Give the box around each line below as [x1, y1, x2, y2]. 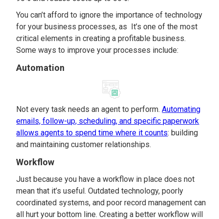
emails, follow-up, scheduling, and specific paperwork [16, 116, 199, 126]
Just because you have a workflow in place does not [16, 175, 195, 184]
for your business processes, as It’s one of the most [16, 22, 198, 31]
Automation [16, 63, 65, 73]
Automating [162, 105, 201, 114]
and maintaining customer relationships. [16, 140, 152, 149]
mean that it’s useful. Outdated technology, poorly [16, 186, 184, 196]
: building [168, 128, 198, 137]
